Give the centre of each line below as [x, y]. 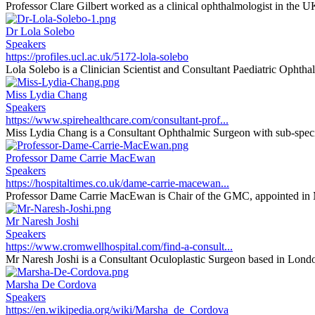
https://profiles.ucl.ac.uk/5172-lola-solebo [97, 57]
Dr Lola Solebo [40, 31]
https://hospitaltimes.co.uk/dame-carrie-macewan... [117, 183]
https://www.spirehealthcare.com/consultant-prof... [117, 120]
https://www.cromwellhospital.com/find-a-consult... [119, 246]
